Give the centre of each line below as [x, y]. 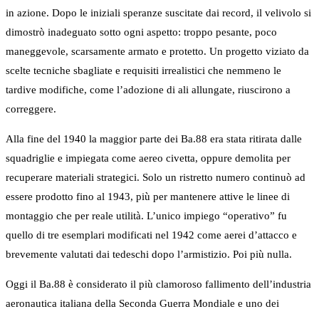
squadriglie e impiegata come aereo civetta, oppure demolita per [148, 158]
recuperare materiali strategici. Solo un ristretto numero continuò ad [156, 178]
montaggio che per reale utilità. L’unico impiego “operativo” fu [146, 216]
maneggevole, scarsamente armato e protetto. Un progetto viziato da [157, 52]
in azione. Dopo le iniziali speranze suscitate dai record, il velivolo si [158, 13]
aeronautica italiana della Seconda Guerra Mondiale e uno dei [142, 304]
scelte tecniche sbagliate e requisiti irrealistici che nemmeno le [143, 71]
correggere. [31, 109]
